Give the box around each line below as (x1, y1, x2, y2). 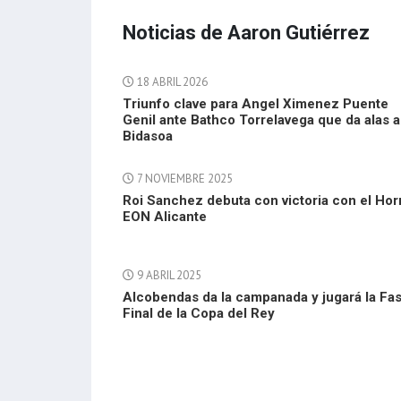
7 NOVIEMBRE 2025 (134, 171, 233, 186)
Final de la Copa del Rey (123, 305, 275, 321)
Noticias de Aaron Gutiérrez (123, 21, 370, 44)
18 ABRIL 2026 (134, 74, 208, 90)
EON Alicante (123, 209, 207, 225)
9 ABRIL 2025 (134, 268, 201, 283)
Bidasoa (123, 128, 173, 144)
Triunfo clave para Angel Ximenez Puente (123, 96, 388, 112)
